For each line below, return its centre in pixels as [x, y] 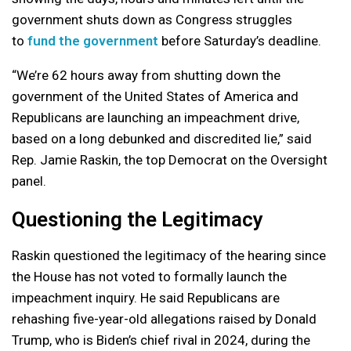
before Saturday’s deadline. [240, 40]
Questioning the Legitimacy [138, 219]
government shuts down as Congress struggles [152, 19]
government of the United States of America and [155, 96]
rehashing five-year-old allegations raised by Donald [164, 318]
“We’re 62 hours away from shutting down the [146, 75]
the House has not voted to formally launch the [149, 276]
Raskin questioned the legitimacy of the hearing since [169, 255]
